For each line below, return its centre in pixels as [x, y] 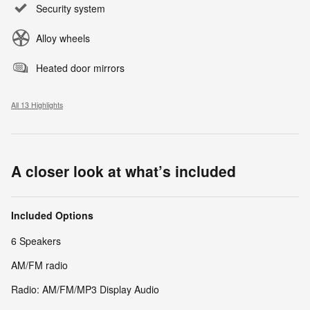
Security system [71, 9]
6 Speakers [36, 241]
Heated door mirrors [80, 68]
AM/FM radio [39, 265]
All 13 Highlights [37, 105]
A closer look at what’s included [124, 171]
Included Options [52, 216]
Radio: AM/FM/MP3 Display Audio [85, 290]
